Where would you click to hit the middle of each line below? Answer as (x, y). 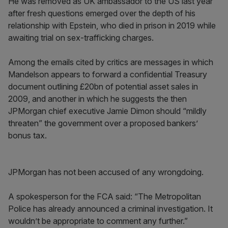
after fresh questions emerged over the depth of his (102, 13)
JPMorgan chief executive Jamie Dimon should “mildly (107, 111)
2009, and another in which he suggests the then (97, 99)
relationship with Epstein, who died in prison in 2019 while (112, 25)
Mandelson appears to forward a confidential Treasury (108, 74)
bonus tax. (27, 135)
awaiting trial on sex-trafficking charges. (81, 38)
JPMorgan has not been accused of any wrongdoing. (106, 172)
